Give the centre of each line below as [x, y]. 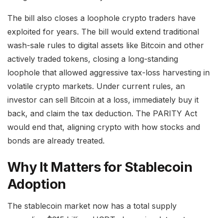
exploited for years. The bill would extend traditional [103, 32]
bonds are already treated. [56, 141]
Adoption [37, 184]
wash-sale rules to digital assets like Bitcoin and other [106, 45]
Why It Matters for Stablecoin [100, 167]
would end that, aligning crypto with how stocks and [104, 127]
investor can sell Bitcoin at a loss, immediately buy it [103, 100]
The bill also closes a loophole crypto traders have [101, 18]
